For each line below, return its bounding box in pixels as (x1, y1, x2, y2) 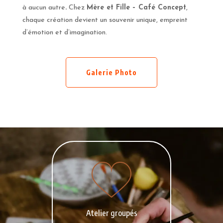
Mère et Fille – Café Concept (86, 4, 186, 12)
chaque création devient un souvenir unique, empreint (22, 16, 188, 24)
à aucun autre (22, 4, 65, 12)
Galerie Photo (86, 68, 137, 77)
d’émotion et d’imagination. (22, 29, 107, 37)
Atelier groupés (86, 208, 137, 219)
